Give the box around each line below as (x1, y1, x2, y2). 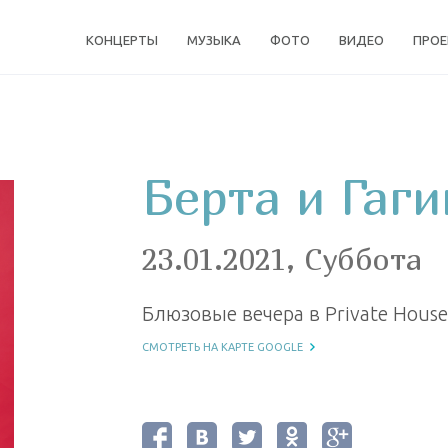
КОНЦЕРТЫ (86, 33, 159, 47)
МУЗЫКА (187, 33, 242, 47)
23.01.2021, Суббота (141, 241, 422, 277)
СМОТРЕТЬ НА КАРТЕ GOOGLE (141, 341, 303, 353)
